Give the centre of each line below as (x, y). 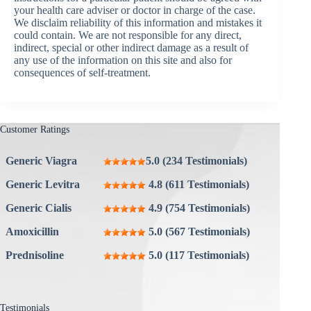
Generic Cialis (39, 208)
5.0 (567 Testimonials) (199, 231)
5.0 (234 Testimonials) (196, 160)
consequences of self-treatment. (82, 72)
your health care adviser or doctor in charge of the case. (135, 10)
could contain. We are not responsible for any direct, (128, 35)
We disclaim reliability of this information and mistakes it (138, 22)
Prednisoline (35, 255)
